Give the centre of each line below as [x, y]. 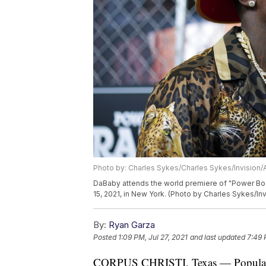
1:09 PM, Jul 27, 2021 [153, 237]
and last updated [218, 237]
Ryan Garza [132, 225]
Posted [106, 237]
